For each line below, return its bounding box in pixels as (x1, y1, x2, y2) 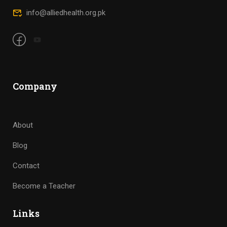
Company (13, 51, 57, 63)
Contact (13, 132, 40, 141)
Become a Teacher (13, 152, 75, 162)
